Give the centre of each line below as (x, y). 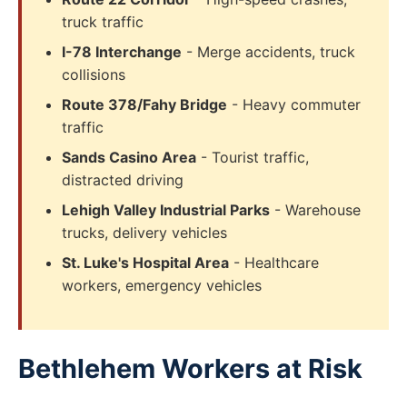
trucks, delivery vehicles (144, 233)
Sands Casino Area (129, 157)
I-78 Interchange (122, 52)
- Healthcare (274, 263)
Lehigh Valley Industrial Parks (166, 210)
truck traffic (103, 22)
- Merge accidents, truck (268, 52)
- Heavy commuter (294, 104)
